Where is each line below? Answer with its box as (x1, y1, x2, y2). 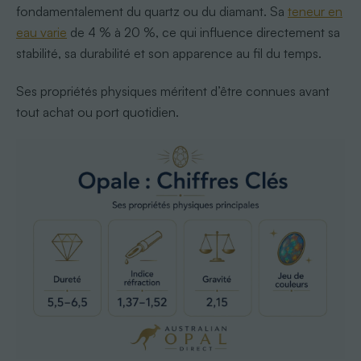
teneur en (287, 2, 342, 19)
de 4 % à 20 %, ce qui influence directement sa (66, 23, 340, 40)
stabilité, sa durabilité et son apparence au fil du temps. (15, 44, 322, 61)
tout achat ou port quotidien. (15, 103, 179, 120)
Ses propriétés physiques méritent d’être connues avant (15, 82, 330, 99)
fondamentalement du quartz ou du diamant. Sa (15, 2, 288, 19)
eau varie (15, 23, 67, 40)
